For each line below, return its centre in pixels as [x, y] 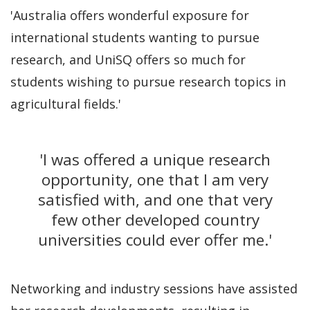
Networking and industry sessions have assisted [154, 288]
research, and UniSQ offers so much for [128, 59]
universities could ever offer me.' [155, 239]
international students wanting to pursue [135, 37]
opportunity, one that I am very [155, 179]
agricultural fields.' [66, 103]
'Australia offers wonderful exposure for [130, 15]
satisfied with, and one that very [155, 199]
